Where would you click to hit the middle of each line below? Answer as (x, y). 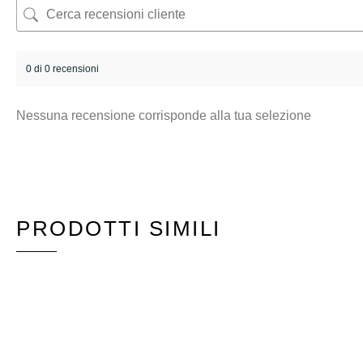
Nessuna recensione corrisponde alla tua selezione (164, 115)
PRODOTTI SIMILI (119, 229)
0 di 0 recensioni (62, 68)
